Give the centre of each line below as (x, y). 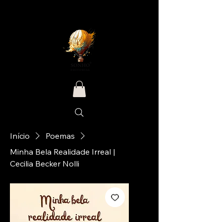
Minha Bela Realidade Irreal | (62, 152)
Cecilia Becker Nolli (45, 164)
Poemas (60, 136)
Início (20, 136)
